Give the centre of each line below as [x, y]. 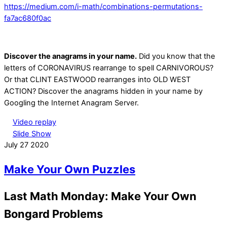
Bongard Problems [53, 214]
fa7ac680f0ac [28, 18]
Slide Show [32, 134]
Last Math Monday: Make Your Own [100, 196]
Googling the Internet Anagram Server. [71, 103]
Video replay [34, 122]
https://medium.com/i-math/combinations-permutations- [103, 6]
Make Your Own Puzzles [70, 169]
